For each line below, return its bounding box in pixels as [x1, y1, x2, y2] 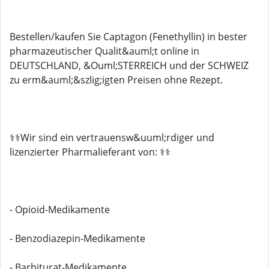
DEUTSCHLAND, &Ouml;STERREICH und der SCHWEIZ [10, 59, 249, 72]
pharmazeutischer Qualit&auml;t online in [10, 44, 199, 58]
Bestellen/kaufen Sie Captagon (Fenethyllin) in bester [10, 30, 247, 43]
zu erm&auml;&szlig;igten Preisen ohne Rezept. [10, 73, 223, 86]
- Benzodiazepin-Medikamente [10, 232, 145, 245]
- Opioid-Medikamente [10, 203, 110, 216]
